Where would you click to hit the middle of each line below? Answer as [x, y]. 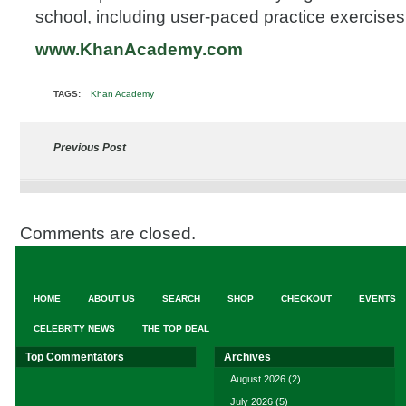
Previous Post [90, 148]
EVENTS [377, 299]
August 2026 [258, 379]
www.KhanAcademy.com [139, 49]
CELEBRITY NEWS [74, 329]
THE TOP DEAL [176, 329]
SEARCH [181, 299]
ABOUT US [111, 299]
